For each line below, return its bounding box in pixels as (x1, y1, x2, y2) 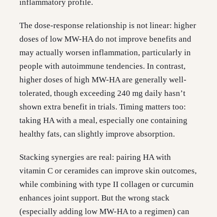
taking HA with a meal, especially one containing (19, 116, 187, 125)
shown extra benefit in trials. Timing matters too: (19, 102, 186, 112)
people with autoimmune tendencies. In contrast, (19, 62, 186, 71)
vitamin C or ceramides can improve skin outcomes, (19, 166, 197, 176)
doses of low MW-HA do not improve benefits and (19, 34, 191, 44)
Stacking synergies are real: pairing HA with (19, 153, 171, 162)
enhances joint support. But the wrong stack (19, 193, 170, 203)
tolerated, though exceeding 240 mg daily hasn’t (19, 89, 186, 98)
